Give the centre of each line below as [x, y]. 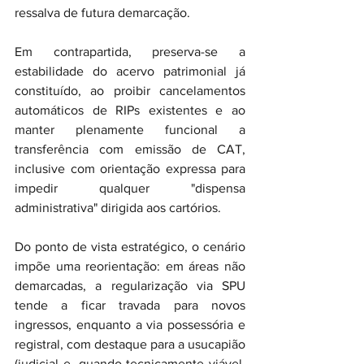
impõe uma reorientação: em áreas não [130, 266]
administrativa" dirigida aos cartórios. [118, 208]
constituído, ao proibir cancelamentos [130, 91]
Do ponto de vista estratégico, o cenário [130, 247]
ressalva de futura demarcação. [102, 13]
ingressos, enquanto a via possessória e [130, 325]
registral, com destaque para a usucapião [130, 344]
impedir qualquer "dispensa [130, 188]
